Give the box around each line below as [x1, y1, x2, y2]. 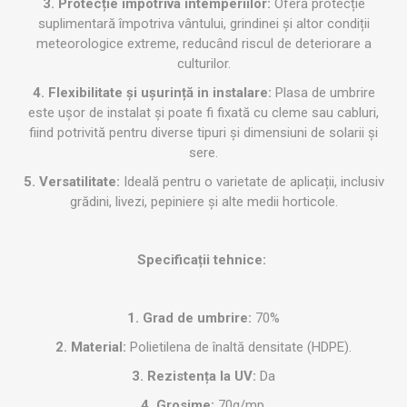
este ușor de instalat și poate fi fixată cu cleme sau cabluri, [28, 104, 379, 122]
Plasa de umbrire [274, 84, 375, 102]
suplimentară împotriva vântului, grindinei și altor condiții [37, 15, 370, 33]
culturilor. [176, 55, 231, 73]
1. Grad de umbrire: [127, 310, 252, 327]
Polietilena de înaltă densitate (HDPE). [126, 339, 352, 356]
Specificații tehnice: [137, 252, 270, 269]
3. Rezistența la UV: [132, 368, 256, 385]
